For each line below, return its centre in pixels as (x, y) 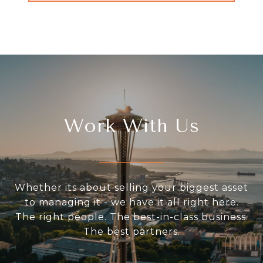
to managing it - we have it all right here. (131, 203)
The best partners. (131, 232)
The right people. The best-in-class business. (131, 217)
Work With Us (131, 126)
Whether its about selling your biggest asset (131, 188)
